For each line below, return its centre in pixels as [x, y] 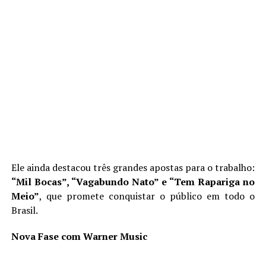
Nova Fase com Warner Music [79, 236]
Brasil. [24, 210]
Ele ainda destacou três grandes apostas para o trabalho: [133, 167]
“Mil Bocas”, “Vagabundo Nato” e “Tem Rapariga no [133, 181]
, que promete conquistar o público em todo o [147, 196]
